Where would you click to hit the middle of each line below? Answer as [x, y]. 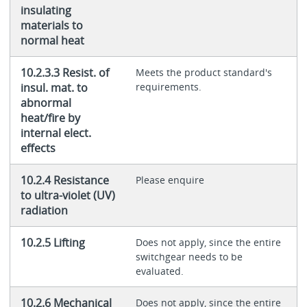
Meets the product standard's [204, 73]
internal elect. [56, 133]
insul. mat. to [54, 88]
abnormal [46, 103]
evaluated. [159, 271]
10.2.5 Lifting [52, 243]
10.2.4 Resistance [64, 181]
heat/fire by [50, 118]
